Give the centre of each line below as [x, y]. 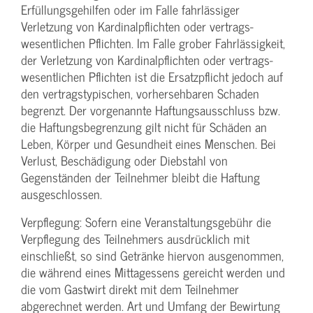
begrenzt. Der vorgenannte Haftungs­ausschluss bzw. [151, 110]
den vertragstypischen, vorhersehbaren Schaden [140, 94]
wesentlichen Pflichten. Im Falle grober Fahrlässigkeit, [153, 43]
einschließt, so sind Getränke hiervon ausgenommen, [152, 256]
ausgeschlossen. [61, 194]
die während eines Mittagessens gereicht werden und [153, 272]
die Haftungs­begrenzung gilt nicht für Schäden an [144, 127]
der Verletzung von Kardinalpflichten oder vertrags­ [147, 60]
